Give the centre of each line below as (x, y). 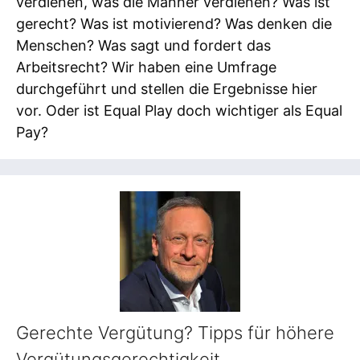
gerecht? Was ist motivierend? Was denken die (174, 23)
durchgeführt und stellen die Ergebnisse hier (167, 88)
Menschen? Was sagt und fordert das (143, 45)
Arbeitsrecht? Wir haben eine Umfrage (146, 67)
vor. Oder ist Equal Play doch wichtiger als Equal (179, 110)
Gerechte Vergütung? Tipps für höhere (175, 333)
